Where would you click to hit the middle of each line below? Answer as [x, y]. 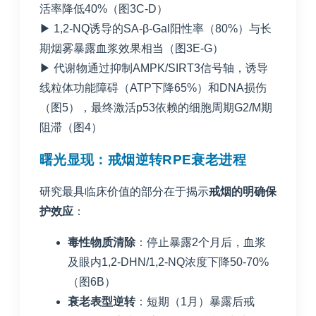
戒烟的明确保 [243, 191]
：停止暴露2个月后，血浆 [201, 242]
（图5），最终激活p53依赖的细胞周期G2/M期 [156, 108]
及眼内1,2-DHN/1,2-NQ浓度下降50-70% [168, 262]
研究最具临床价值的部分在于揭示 [124, 191]
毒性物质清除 [102, 242]
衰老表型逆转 [102, 301]
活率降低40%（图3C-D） [104, 9]
